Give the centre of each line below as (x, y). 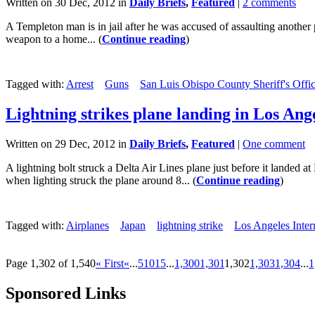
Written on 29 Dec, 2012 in (67, 144)
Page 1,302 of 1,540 (51, 263)
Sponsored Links (66, 293)
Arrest (80, 84)
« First (110, 263)
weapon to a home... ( (54, 39)
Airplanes (88, 225)
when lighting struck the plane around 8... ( (101, 180)
